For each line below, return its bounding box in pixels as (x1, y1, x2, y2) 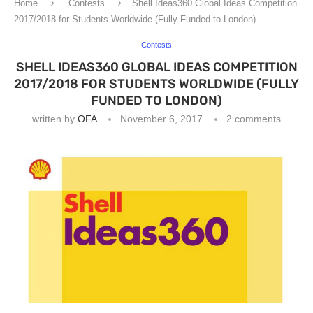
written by (32, 113, 78, 124)
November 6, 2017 (120, 113, 203, 124)
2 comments (226, 113, 281, 124)
